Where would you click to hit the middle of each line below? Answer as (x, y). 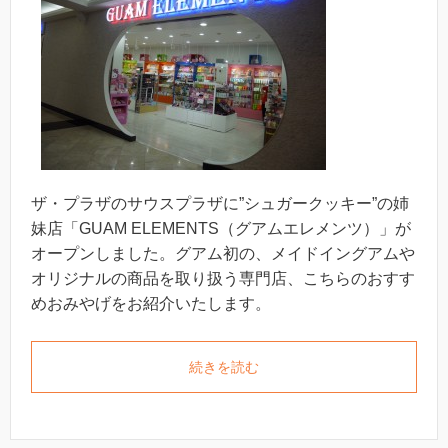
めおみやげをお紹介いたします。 (151, 303)
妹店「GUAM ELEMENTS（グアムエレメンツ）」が (221, 228)
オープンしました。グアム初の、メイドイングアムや (223, 253)
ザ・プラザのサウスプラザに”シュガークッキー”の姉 (220, 203)
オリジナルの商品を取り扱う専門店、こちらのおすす (223, 278)
